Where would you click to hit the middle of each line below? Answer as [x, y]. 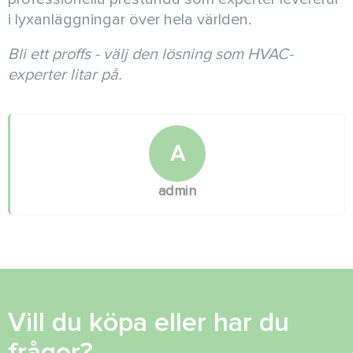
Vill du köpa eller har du [149, 323]
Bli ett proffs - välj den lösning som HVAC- [150, 54]
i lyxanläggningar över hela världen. [130, 20]
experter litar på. [65, 75]
